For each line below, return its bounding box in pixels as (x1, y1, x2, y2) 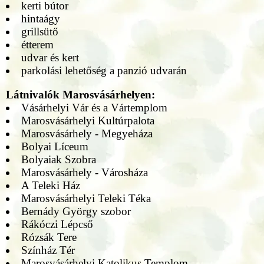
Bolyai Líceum (21, 140, 88, 153)
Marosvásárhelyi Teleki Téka (21, 192, 151, 205)
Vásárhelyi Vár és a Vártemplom (21, 101, 167, 114)
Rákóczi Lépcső (21, 218, 93, 231)
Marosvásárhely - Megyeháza (21, 127, 153, 140)
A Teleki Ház (21, 179, 80, 192)
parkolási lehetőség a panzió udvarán (21, 64, 187, 77)
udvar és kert (21, 51, 79, 64)
